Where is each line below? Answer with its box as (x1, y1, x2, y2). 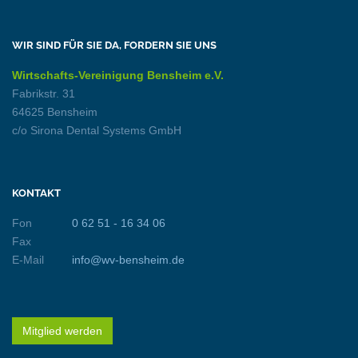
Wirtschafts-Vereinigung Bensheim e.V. (12, 69, 224, 82)
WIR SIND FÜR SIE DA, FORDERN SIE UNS (12, 39, 217, 52)
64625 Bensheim (12, 105, 97, 119)
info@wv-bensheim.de (71, 253, 185, 267)
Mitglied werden (22, 324, 102, 338)
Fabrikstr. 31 (12, 87, 75, 101)
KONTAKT (12, 187, 61, 200)
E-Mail (12, 253, 44, 267)
